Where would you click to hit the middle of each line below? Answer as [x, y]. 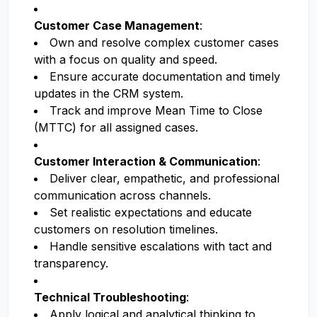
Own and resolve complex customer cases [164, 42]
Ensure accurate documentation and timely [165, 76]
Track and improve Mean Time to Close [156, 110]
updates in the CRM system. [109, 93]
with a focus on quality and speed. [126, 59]
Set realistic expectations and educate [151, 212]
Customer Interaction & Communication [146, 161]
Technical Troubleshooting [110, 297]
